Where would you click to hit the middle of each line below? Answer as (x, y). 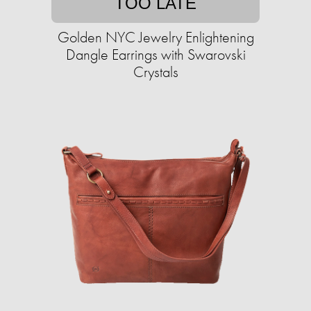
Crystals (155, 72)
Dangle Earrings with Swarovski (155, 55)
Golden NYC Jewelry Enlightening (155, 37)
